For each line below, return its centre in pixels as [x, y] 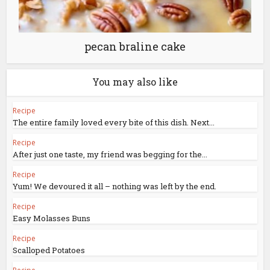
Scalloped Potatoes [49, 250]
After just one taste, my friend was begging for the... [110, 154]
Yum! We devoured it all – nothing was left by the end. [115, 186]
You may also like [135, 81]
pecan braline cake [135, 46]
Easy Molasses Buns [52, 218]
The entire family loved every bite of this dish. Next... [114, 122]
